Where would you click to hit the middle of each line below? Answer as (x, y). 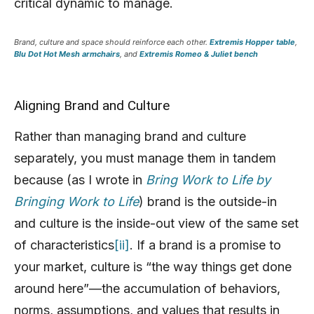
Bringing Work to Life (76, 201)
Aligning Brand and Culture (92, 105)
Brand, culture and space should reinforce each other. (112, 42)
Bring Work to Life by (208, 179)
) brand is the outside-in (208, 201)
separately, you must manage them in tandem (145, 158)
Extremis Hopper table (252, 42)
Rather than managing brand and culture (130, 136)
